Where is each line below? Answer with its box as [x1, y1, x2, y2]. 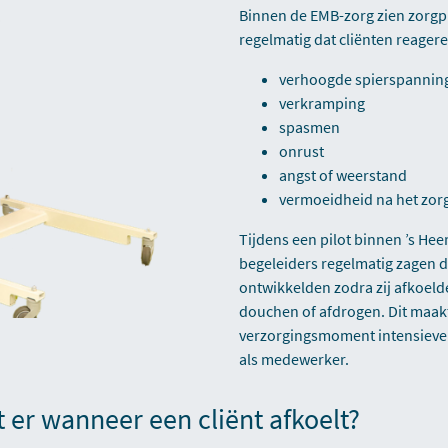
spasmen [279, 117, 340, 137]
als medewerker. [239, 349, 349, 369]
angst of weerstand [279, 165, 407, 185]
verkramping [279, 93, 365, 113]
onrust [279, 141, 324, 161]
